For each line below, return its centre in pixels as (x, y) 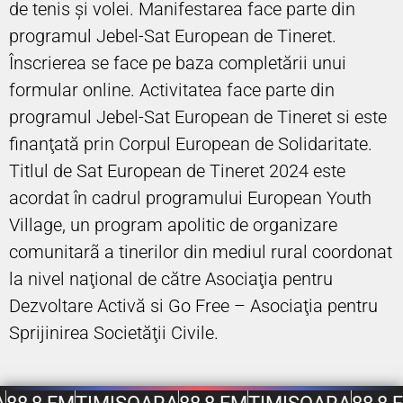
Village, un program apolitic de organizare (173, 224)
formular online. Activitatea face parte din (172, 90)
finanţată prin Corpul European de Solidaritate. (191, 143)
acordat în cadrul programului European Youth (190, 197)
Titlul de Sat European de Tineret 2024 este (177, 170)
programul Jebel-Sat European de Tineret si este (198, 116)
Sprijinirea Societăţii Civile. (114, 332)
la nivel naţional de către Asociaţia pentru (171, 278)
